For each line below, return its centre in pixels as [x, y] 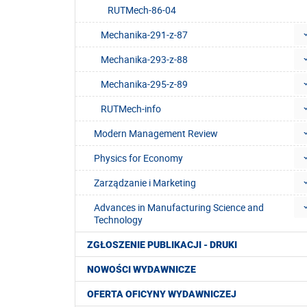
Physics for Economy [138, 158]
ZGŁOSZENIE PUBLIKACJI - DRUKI [162, 245]
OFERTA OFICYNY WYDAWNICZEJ [162, 294]
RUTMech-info [131, 109]
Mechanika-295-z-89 [144, 84]
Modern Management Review [156, 134]
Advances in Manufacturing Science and [179, 208]
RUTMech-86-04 [142, 10]
